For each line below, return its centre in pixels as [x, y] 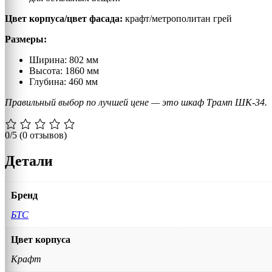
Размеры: [26, 39]
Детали [29, 161]
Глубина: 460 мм [63, 81]
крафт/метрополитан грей [178, 18]
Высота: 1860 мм [64, 70]
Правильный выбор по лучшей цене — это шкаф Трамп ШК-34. [136, 102]
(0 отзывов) [43, 135]
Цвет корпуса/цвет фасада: [65, 18]
